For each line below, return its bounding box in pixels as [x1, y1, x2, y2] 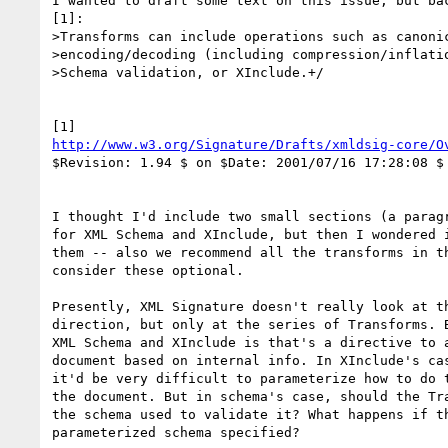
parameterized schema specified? [52, 424, 300, 440]
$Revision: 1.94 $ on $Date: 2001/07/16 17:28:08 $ [52, 154, 444, 170]
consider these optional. [52, 262, 244, 278]
